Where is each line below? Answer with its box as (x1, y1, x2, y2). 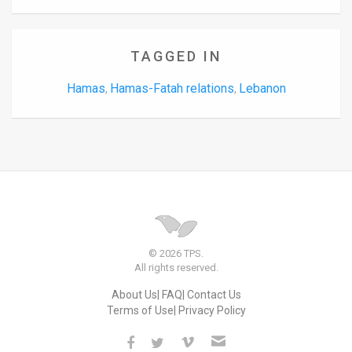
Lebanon (238, 81, 286, 97)
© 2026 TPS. (148, 247, 203, 259)
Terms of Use (106, 303, 174, 317)
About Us (111, 288, 157, 301)
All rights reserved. (134, 261, 218, 273)
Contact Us (186, 288, 241, 301)
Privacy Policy (178, 303, 246, 317)
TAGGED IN (130, 48, 222, 65)
